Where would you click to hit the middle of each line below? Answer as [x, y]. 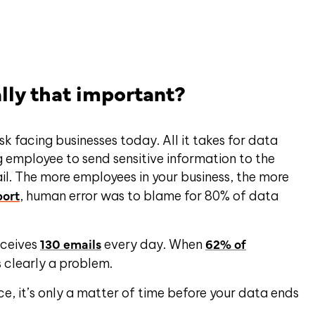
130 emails [71, 244]
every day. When [153, 244]
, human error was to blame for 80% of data [149, 196]
